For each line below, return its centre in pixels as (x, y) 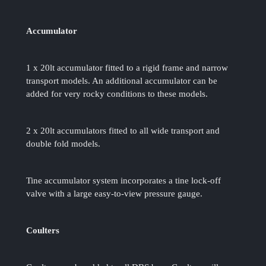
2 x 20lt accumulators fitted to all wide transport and (123, 131)
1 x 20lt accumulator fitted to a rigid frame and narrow (127, 68)
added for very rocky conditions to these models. (117, 94)
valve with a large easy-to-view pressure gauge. (115, 194)
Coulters (43, 231)
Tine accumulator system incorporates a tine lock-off (124, 181)
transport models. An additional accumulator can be (122, 81)
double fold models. (64, 144)
